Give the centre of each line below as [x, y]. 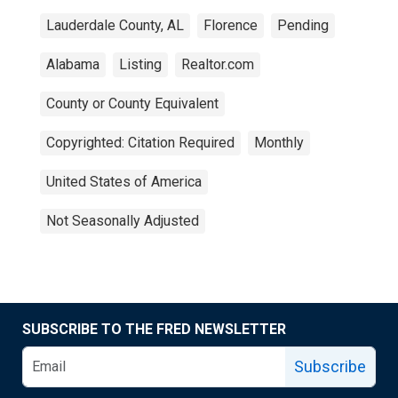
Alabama [73, 64]
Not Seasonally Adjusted [123, 221]
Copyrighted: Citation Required [140, 143]
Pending [303, 25]
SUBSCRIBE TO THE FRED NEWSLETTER [154, 329]
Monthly [279, 143]
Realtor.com [218, 64]
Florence [231, 25]
